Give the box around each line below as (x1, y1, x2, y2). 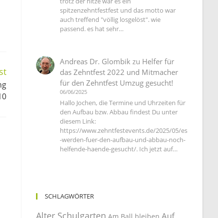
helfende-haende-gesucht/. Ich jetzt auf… (60, 145, 178, 154)
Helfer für (142, 56, 175, 67)
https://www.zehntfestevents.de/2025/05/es (60, 126, 188, 135)
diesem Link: (60, 117, 96, 126)
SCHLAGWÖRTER (45, 191, 94, 200)
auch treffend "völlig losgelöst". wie (60, 15, 161, 24)
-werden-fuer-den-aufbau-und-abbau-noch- (60, 135, 186, 145)
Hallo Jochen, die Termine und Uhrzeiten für (60, 98, 186, 108)
